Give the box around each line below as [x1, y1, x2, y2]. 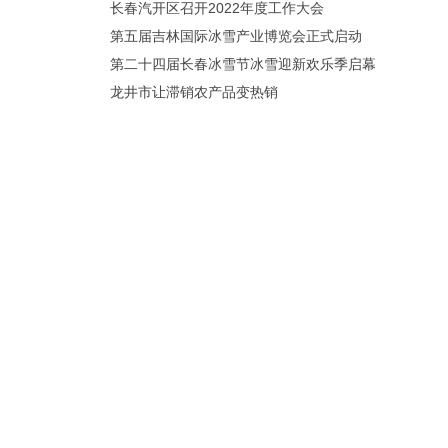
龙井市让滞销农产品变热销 [110, 84, 278, 100]
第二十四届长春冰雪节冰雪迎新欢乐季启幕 [110, 56, 376, 72]
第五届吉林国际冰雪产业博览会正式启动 [110, 28, 362, 44]
